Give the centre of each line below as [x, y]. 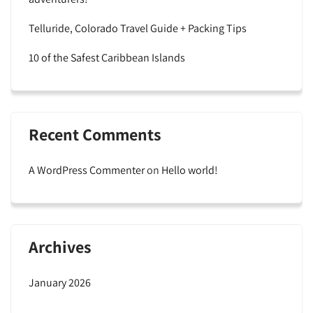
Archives [60, 246]
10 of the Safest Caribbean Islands [107, 57]
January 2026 [60, 282]
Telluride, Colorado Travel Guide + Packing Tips [138, 28]
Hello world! [190, 170]
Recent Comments [95, 134]
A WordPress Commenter [87, 170]
